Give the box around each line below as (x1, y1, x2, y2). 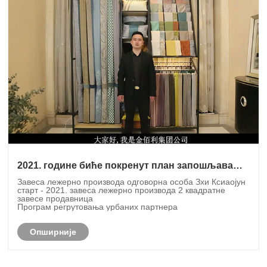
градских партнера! (17, 172, 111, 182)
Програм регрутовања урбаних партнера (17, 201, 178, 212)
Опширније (30, 226, 77, 237)
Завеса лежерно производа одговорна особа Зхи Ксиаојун (17, 176, 246, 187)
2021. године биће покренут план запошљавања (17, 160, 248, 170)
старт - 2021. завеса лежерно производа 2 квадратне (17, 185, 226, 195)
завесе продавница (17, 193, 94, 203)
